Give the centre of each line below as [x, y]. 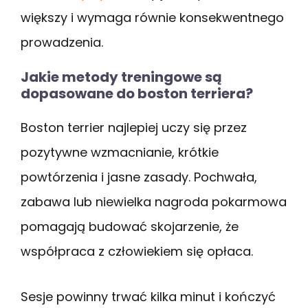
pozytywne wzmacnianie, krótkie [120, 152]
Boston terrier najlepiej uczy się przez [134, 127]
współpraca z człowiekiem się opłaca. [137, 251]
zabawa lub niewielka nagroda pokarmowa [154, 201]
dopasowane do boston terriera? [137, 93]
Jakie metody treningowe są [121, 77]
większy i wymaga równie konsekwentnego [152, 17]
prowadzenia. [62, 42]
